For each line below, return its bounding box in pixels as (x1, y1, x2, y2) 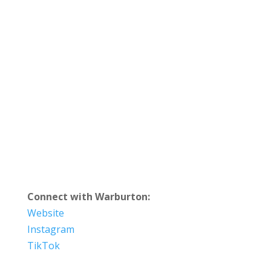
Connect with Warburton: (27, 189, 150, 203)
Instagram (27, 222, 74, 236)
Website (27, 206, 64, 220)
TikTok (27, 238, 60, 252)
